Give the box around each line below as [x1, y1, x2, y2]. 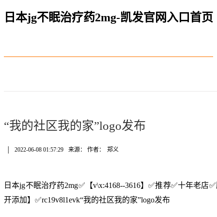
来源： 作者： [68, 146, 105, 154]
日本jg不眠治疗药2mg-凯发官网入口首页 [4, 11, 213, 24]
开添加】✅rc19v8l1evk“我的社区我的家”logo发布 [4, 196, 170, 204]
